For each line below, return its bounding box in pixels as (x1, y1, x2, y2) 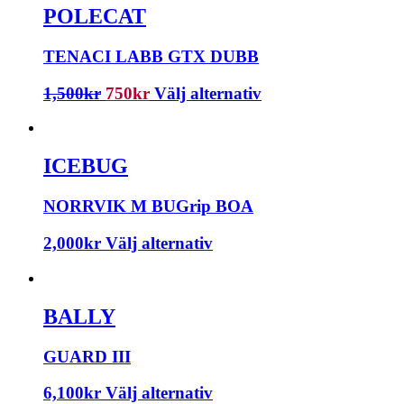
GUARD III (43, 346, 131, 366)
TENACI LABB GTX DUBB (43, 47, 259, 66)
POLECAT (43, 5, 146, 29)
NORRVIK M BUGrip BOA (43, 197, 253, 216)
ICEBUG (43, 154, 128, 179)
